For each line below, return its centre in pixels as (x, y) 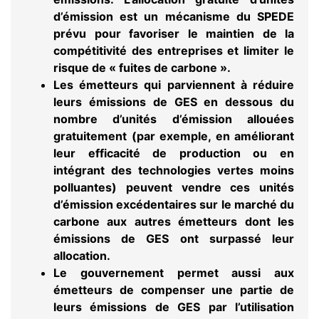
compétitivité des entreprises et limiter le (174, 50)
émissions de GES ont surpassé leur (174, 238)
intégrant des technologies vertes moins (174, 170)
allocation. (82, 255)
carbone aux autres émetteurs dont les (174, 221)
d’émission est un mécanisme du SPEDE (174, 16)
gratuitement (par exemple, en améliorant (174, 136)
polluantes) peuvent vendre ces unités (174, 187)
